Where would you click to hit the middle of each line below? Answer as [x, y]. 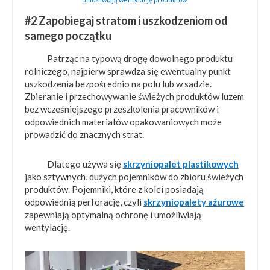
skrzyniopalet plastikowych [181, 164]
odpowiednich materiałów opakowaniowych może [123, 122]
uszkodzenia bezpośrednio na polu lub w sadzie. [118, 84]
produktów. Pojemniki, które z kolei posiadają [114, 190]
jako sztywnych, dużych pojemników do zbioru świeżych [134, 177]
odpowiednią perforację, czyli [84, 202]
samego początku [68, 36]
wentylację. [47, 228]
